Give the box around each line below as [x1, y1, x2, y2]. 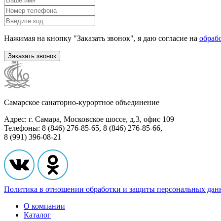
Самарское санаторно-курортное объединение [4, 98, 159, 107]
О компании [24, 201, 65, 210]
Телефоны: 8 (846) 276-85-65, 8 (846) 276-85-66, [4, 123, 162, 132]
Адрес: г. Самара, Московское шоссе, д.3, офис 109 [4, 114, 174, 123]
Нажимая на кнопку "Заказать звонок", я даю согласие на [4, 34, 199, 42]
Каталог [24, 210, 51, 219]
